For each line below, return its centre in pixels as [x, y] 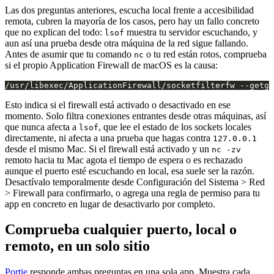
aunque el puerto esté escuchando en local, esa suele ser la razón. [130, 171]
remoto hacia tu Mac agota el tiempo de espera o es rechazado [124, 160]
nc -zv [226, 149]
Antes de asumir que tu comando [69, 54]
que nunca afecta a [42, 127]
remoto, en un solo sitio [77, 246]
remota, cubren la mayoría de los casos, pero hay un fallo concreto [132, 21]
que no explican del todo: [55, 32]
